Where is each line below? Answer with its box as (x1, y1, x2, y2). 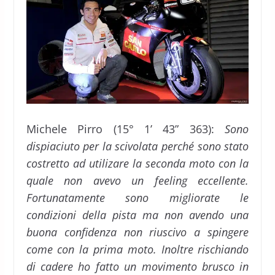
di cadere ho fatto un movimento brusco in (26, 258, 249, 274)
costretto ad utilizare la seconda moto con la (26, 155, 249, 171)
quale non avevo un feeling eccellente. (26, 172, 249, 188)
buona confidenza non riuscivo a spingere (26, 224, 249, 239)
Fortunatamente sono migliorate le (26, 190, 249, 205)
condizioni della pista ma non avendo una (26, 207, 249, 222)
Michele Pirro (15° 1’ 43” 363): (26, 121, 225, 136)
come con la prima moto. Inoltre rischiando (26, 241, 249, 257)
